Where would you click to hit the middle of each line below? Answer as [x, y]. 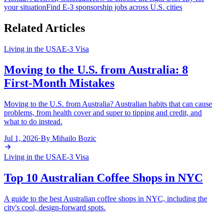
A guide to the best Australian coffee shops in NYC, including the [106, 198]
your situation [25, 7]
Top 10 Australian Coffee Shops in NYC [103, 178]
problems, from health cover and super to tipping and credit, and [103, 112]
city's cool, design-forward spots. [55, 207]
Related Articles [44, 28]
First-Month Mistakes [59, 83]
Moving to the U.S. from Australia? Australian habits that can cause [108, 104]
